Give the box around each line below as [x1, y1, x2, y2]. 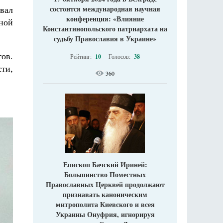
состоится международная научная [50, 3, 160, 14]
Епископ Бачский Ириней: [63, 159, 147, 170]
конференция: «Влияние [66, 13, 144, 24]
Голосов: [109, 52, 132, 60]
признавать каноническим [63, 189, 147, 200]
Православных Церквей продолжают [45, 179, 165, 190]
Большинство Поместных [64, 169, 146, 180]
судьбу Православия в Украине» [54, 33, 156, 44]
